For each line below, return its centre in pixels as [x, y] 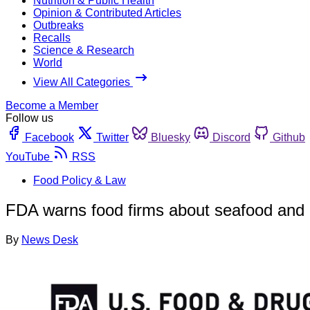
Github [289, 137]
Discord [231, 137]
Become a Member [52, 105]
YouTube [28, 156]
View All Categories [83, 82]
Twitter [112, 137]
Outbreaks [58, 25]
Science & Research [84, 50]
